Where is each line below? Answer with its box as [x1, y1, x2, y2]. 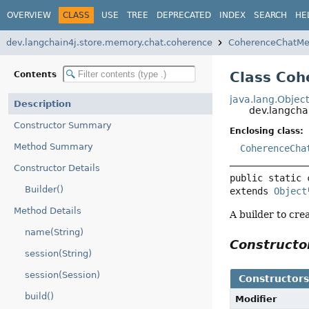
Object [274, 186, 308, 197]
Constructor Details [14, 163, 100, 173]
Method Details [14, 206, 81, 216]
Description [14, 99, 71, 109]
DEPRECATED [157, 10, 211, 20]
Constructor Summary [14, 120, 112, 130]
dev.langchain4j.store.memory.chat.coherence [6, 37, 212, 48]
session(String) [25, 248, 92, 259]
